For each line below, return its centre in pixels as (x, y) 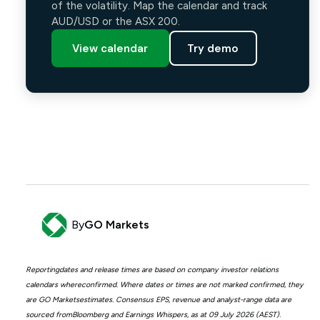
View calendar (110, 48)
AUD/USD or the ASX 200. (115, 22)
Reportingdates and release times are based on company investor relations (152, 269)
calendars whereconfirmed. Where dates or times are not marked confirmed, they (164, 284)
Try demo (213, 48)
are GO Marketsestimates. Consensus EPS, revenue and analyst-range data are (158, 299)
